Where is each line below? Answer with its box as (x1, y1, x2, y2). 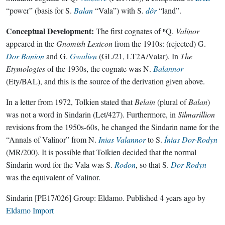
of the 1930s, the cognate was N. (45, 63, 153, 74)
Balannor (153, 63, 183, 74)
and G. (44, 51, 70, 61)
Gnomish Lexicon (56, 38, 113, 49)
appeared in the (6, 38, 56, 49)
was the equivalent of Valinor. (6, 172, 100, 182)
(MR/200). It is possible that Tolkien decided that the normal (6, 147, 196, 157)
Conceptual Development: (6, 25, 94, 37)
